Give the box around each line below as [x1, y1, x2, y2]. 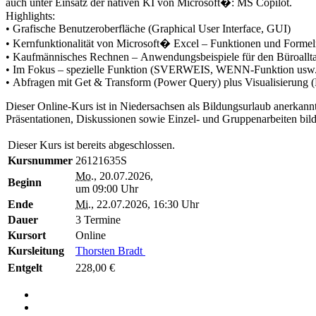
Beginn [8, 176, 42, 188]
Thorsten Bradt [75, 244, 145, 257]
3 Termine [75, 213, 121, 226]
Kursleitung [8, 244, 64, 257]
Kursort [8, 229, 46, 241]
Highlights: [6, 9, 58, 22]
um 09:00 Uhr [75, 182, 138, 195]
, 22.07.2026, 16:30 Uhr [91, 197, 199, 210]
